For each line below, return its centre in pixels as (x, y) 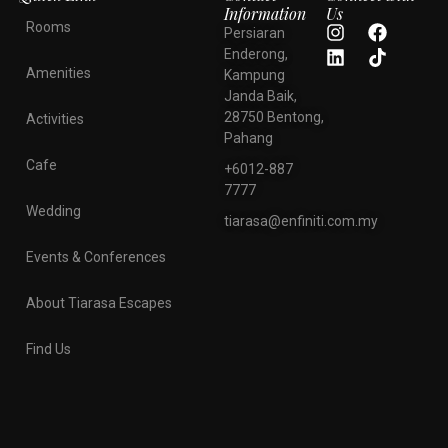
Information (265, 13)
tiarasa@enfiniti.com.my (301, 220)
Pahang (248, 137)
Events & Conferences (96, 256)
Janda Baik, (260, 95)
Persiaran (254, 32)
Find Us (48, 348)
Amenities (58, 72)
